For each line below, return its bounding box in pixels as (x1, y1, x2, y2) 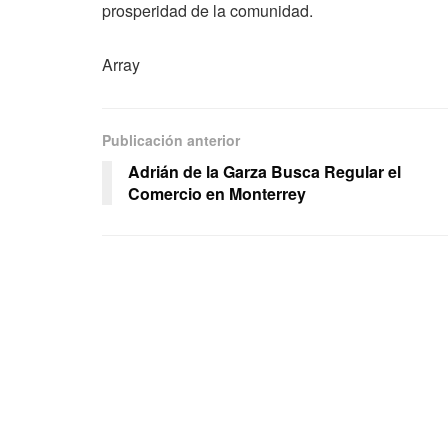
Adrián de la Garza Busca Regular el (128, 160, 401, 184)
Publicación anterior (102, 130, 240, 151)
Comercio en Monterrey (128, 182, 306, 206)
